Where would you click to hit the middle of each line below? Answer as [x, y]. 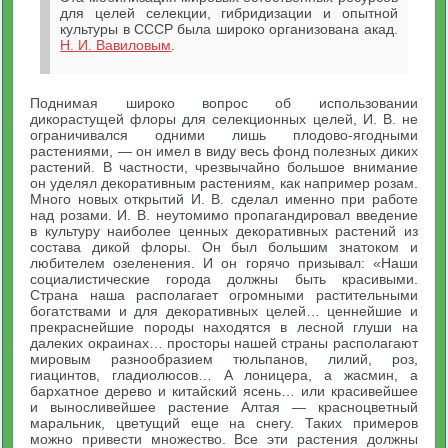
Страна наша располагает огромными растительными [224, 295]
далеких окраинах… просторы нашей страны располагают [224, 343]
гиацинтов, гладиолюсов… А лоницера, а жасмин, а [224, 375]
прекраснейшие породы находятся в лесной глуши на [224, 327]
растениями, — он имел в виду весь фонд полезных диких [224, 151]
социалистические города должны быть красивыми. [224, 279]
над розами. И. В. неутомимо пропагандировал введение [224, 215]
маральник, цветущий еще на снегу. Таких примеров [224, 423]
